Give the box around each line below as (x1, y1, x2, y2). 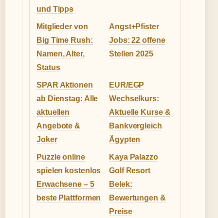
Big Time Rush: (36, 36, 93, 45)
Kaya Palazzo (109, 153, 158, 162)
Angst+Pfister (109, 22, 159, 31)
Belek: (109, 180, 132, 189)
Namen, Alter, (36, 50, 85, 58)
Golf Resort (109, 166, 150, 175)
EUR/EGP (109, 81, 145, 90)
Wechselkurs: (109, 94, 159, 103)
